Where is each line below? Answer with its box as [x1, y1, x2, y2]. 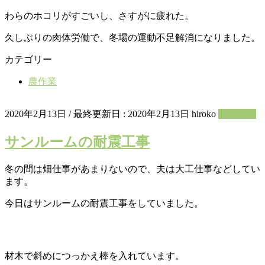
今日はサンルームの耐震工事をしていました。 [5, 198, 203, 208]
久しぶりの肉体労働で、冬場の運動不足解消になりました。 [5, 33, 260, 43]
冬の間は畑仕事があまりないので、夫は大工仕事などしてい [5, 164, 260, 174]
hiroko [192, 109, 216, 119]
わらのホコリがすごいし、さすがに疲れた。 [5, 11, 194, 21]
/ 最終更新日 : [69, 109, 128, 119]
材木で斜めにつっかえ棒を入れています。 [5, 251, 185, 261]
